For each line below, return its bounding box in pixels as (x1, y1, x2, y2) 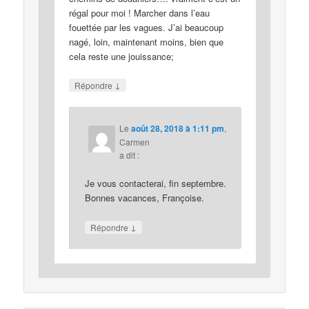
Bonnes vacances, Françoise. (84, 191, 204, 205)
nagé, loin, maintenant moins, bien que (69, 34, 224, 48)
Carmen (119, 136, 150, 148)
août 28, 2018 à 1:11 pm (130, 122, 224, 135)
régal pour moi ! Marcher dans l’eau (69, 6, 210, 19)
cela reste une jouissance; (69, 49, 175, 63)
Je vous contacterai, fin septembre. (84, 177, 226, 190)
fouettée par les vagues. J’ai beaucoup (69, 20, 224, 34)
